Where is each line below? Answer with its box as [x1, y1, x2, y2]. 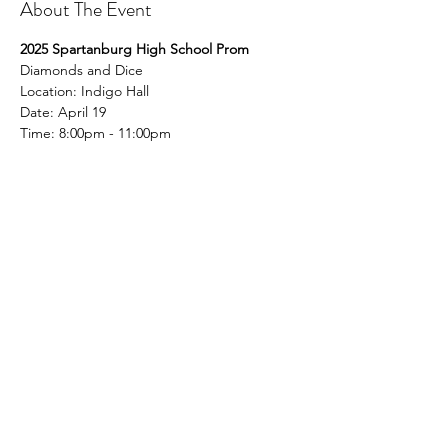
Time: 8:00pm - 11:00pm [20, 124, 171, 142]
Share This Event [20, 230, 149, 259]
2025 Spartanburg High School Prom [20, 40, 249, 58]
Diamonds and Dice [20, 61, 143, 79]
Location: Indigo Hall [20, 82, 149, 100]
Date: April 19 [20, 103, 106, 121]
